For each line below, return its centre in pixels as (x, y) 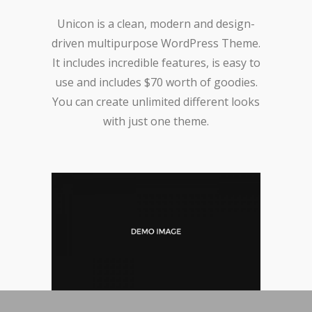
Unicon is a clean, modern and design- (156, 24)
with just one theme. (156, 122)
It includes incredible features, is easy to (156, 63)
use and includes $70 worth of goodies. (156, 83)
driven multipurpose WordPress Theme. (156, 44)
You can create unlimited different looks (156, 102)
